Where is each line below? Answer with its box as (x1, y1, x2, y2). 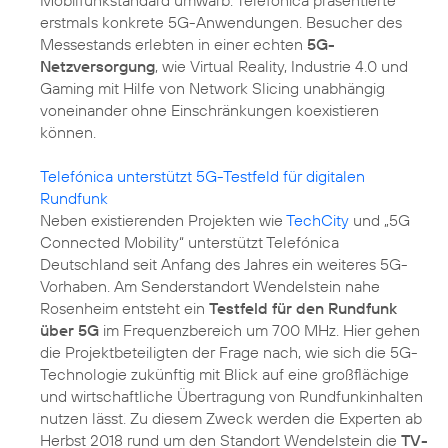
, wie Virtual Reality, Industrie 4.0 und (155, 55, 408, 76)
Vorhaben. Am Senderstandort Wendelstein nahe (40, 275, 380, 296)
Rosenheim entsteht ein (40, 297, 209, 318)
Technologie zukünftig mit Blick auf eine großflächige (40, 363, 409, 384)
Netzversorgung (40, 55, 155, 76)
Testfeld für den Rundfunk (209, 297, 397, 318)
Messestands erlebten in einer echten (40, 33, 307, 54)
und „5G (349, 209, 410, 230)
